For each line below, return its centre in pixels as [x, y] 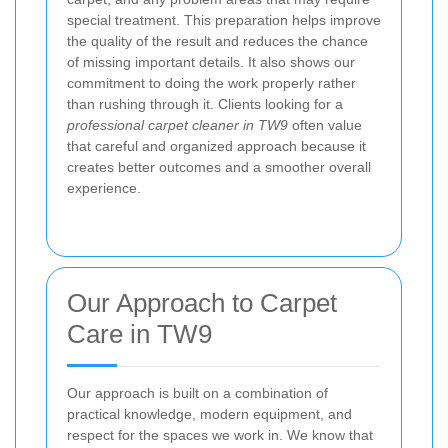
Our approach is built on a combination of [197, 393]
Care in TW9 [139, 334]
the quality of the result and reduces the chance [217, 41]
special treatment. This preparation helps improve [224, 20]
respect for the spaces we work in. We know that [220, 435]
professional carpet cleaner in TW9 [177, 125]
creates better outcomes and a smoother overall [219, 167]
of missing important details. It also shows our [211, 62]
